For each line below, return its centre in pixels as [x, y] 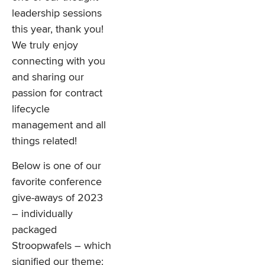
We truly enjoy [45, 45]
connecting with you [59, 61]
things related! [44, 140]
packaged [34, 229]
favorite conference [57, 181]
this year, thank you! [58, 29]
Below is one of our [56, 165]
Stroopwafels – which [62, 245]
